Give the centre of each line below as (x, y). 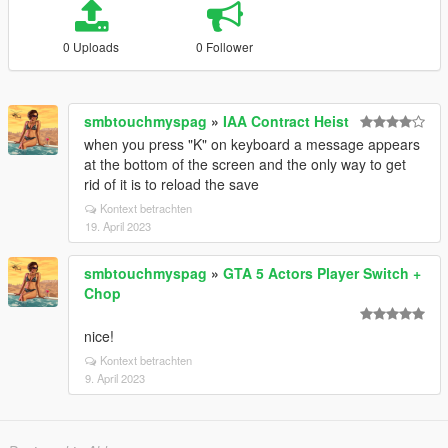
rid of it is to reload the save (171, 184)
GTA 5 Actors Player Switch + (322, 273)
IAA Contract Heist (286, 121)
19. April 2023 (118, 226)
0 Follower (225, 46)
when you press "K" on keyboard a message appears (252, 144)
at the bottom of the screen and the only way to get (245, 164)
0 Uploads (91, 46)
